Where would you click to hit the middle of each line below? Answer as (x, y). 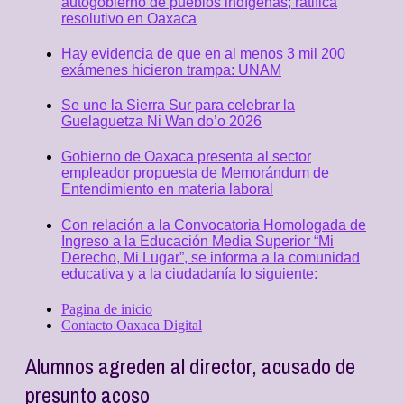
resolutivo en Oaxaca (129, 18)
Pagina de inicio (107, 308)
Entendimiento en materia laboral (167, 189)
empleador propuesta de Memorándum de (195, 173)
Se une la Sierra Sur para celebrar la (178, 106)
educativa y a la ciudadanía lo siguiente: (189, 273)
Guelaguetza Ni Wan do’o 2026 (161, 122)
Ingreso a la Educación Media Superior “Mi (197, 241)
